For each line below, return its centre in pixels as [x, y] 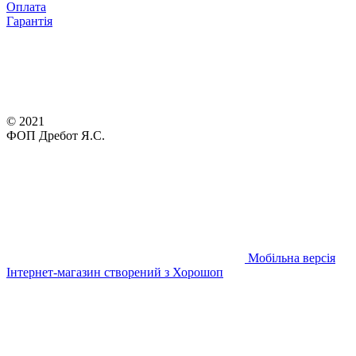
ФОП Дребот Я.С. [56, 135]
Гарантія [29, 21]
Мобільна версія [290, 257]
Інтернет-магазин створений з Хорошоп [115, 272]
